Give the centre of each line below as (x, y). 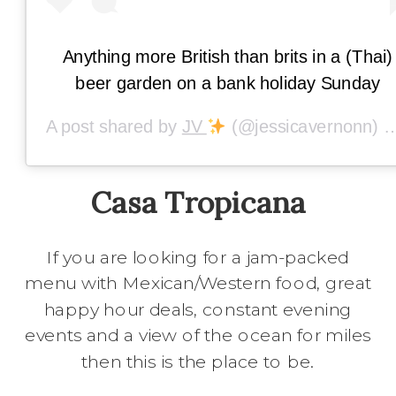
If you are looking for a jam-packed (198, 258)
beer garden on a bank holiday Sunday (228, 83)
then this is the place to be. (198, 362)
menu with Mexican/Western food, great (198, 284)
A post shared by (114, 126)
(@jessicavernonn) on (305, 126)
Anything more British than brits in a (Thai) (228, 57)
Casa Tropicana (198, 202)
